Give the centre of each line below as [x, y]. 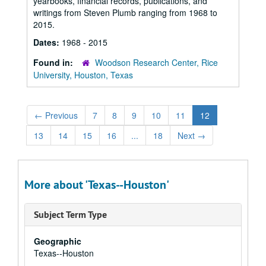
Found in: [54, 62]
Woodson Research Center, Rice [156, 62]
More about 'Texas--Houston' [97, 185]
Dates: [47, 42]
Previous [60, 115]
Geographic [58, 241]
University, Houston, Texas [83, 75]
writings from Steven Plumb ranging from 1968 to [125, 12]
